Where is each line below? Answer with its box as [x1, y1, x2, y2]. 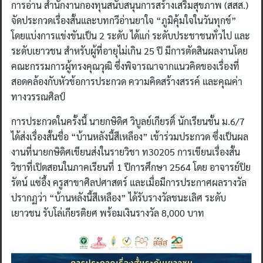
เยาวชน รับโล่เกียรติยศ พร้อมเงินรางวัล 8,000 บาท [11, 207, 204, 219]
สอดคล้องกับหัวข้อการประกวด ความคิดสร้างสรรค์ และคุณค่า [11, 75, 242, 87]
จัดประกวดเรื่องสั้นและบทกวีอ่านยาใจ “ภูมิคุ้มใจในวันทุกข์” [11, 14, 237, 26]
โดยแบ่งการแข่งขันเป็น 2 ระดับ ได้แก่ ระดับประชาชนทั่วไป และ [11, 29, 250, 42]
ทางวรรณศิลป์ [11, 90, 65, 103]
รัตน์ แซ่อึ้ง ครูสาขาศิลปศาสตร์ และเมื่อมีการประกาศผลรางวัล [11, 176, 247, 188]
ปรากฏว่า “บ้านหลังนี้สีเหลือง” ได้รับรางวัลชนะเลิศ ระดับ [11, 191, 226, 204]
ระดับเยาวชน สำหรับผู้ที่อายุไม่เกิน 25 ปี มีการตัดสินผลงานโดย [11, 45, 248, 57]
